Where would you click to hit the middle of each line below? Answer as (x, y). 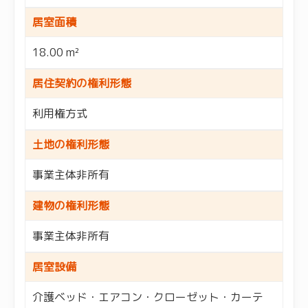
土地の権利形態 (71, 144)
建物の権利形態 (71, 205)
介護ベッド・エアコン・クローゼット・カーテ (148, 297)
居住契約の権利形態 (82, 83)
